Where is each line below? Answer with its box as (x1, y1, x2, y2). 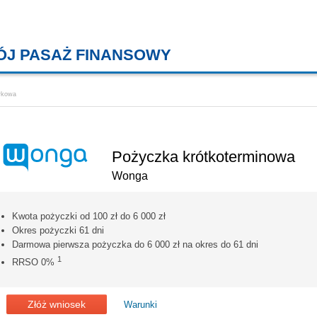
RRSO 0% (12, 256, 57, 267)
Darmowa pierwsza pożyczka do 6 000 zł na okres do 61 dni (12, 238, 258, 250)
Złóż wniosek (28, 298, 86, 310)
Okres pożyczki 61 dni (12, 224, 104, 236)
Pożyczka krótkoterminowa (112, 147, 295, 166)
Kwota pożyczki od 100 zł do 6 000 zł (12, 210, 166, 221)
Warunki (124, 299, 157, 310)
